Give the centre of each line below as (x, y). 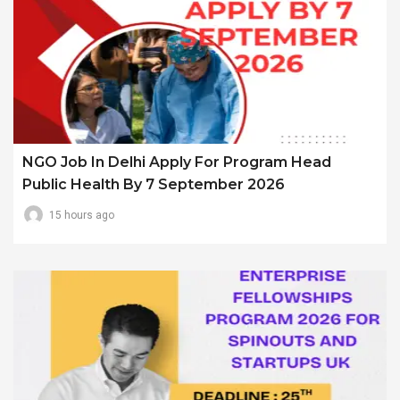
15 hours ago (82, 215)
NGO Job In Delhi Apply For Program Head (177, 162)
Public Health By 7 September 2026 (154, 184)
